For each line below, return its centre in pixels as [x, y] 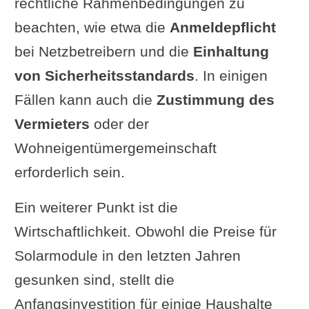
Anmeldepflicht [222, 27]
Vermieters [52, 124]
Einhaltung [231, 51]
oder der [119, 124]
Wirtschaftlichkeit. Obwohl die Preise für [145, 231]
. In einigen [231, 76]
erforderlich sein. [69, 172]
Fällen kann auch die [85, 100]
